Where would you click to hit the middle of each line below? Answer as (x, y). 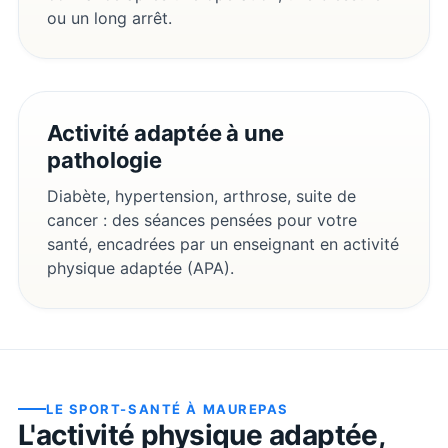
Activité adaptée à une (166, 132)
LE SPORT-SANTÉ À (124, 408)
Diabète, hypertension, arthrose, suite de (201, 195)
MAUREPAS (246, 408)
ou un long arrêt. (109, 17)
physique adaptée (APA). (140, 267)
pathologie (104, 159)
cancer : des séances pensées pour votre (202, 219)
